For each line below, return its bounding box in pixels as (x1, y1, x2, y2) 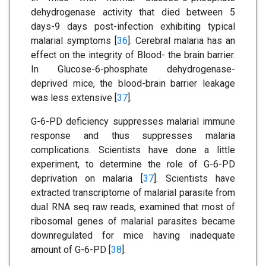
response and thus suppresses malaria (31, 130, 235, 142)
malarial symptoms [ (31, 35, 117, 47)
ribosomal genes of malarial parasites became (31, 216, 235, 227)
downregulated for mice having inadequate (31, 230, 235, 242)
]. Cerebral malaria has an (128, 35, 235, 47)
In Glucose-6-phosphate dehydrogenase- (31, 64, 235, 75)
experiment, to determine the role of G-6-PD (31, 159, 235, 170)
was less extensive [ (31, 92, 117, 104)
